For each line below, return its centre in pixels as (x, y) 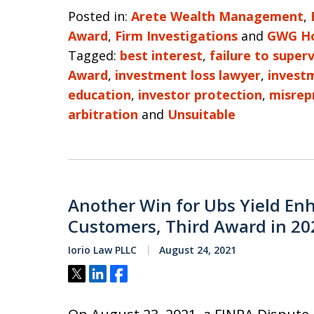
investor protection (200, 95)
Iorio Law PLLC (102, 250)
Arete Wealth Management (217, 16)
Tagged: (92, 55)
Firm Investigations (176, 36)
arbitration (103, 114)
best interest (161, 55)
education (100, 95)
